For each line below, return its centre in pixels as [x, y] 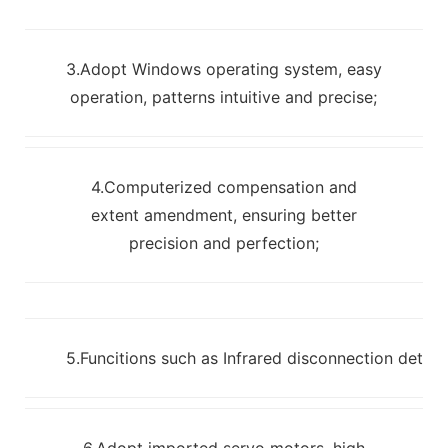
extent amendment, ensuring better [223, 214]
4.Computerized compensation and [223, 186]
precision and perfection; [223, 242]
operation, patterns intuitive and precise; [224, 96]
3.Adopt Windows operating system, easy [223, 68]
